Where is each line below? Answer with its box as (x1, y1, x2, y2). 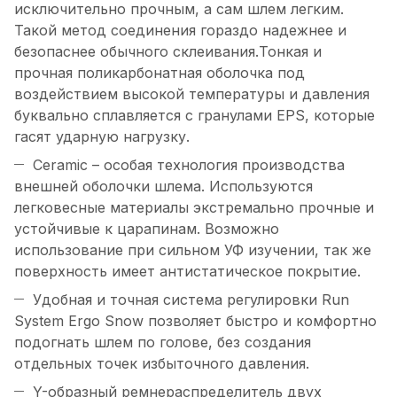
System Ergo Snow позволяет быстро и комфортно (14, 312, 377, 331)
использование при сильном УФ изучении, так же (14, 241, 371, 260)
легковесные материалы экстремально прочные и (14, 198, 374, 217)
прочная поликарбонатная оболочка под (14, 64, 305, 82)
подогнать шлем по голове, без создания (14, 333, 311, 352)
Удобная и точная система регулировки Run (33, 291, 349, 309)
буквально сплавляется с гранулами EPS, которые (14, 106, 375, 125)
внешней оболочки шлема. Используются (14, 177, 313, 196)
